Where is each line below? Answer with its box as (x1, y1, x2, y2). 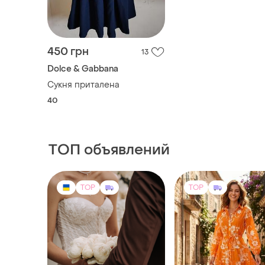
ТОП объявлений (49, 140, 170, 159)
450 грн (47, 44, 89, 59)
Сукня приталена (47, 79, 119, 91)
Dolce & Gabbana (47, 63, 118, 75)
